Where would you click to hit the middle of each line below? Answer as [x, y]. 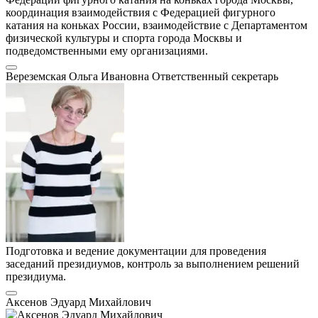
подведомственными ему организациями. [107, 51]
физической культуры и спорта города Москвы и [124, 38]
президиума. [36, 277]
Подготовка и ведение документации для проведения [136, 251]
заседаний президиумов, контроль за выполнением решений [153, 264]
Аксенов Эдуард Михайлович [78, 302]
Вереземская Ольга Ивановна [79, 77]
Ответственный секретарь [215, 77]
